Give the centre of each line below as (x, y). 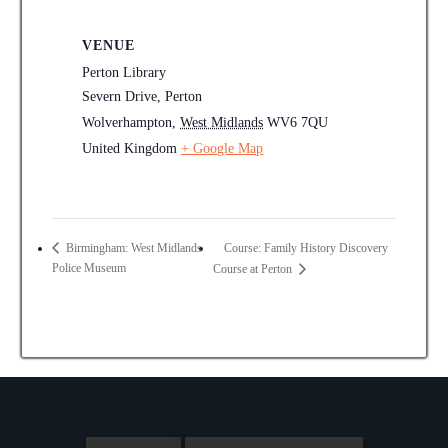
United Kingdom (130, 149)
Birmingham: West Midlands (133, 248)
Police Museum (89, 267)
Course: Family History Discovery (305, 247)
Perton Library (124, 73)
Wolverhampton (127, 123)
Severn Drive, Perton (142, 97)
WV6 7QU (298, 123)
